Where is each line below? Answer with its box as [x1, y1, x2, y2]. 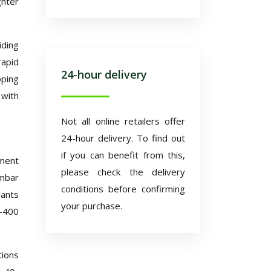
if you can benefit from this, [61, 149, 185, 161]
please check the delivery [61, 166, 185, 178]
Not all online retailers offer [61, 115, 185, 127]
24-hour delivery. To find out [61, 132, 185, 144]
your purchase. [61, 200, 122, 212]
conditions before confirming [61, 183, 185, 195]
